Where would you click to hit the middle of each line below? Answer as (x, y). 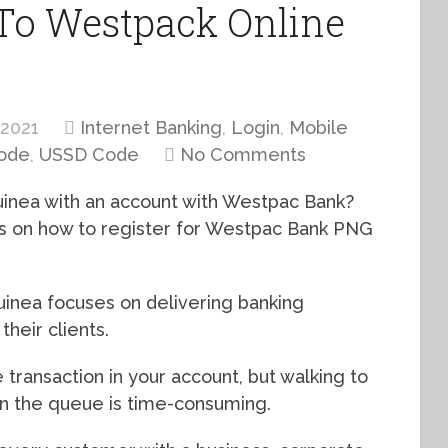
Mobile (318, 127)
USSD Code (89, 154)
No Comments (243, 154)
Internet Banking (151, 127)
